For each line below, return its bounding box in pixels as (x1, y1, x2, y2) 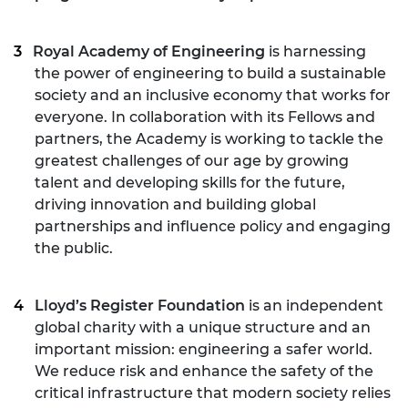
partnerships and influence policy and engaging (35, 218, 391, 236)
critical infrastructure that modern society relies (35, 384, 391, 403)
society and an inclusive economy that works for (35, 87, 391, 105)
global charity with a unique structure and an (35, 319, 371, 337)
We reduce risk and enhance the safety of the (35, 362, 373, 381)
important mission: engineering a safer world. (35, 341, 372, 359)
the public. (35, 240, 113, 258)
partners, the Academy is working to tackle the (35, 130, 383, 148)
